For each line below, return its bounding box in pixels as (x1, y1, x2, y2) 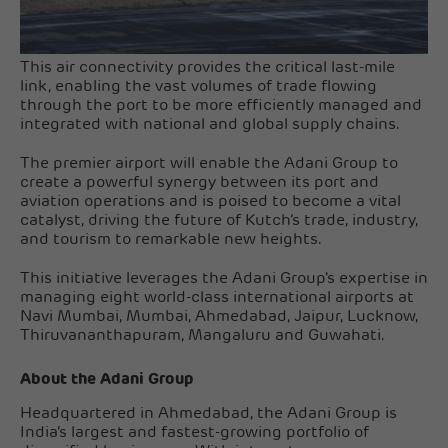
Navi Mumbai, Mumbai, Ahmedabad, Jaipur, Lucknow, (20, 308, 418, 325)
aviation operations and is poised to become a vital (20, 193, 401, 210)
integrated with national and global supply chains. (20, 116, 400, 133)
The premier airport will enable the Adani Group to (20, 155, 398, 172)
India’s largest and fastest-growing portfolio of (20, 424, 369, 441)
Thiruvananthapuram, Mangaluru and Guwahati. (20, 327, 385, 344)
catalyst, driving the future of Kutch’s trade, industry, (20, 212, 418, 229)
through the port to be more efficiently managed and (20, 97, 422, 114)
